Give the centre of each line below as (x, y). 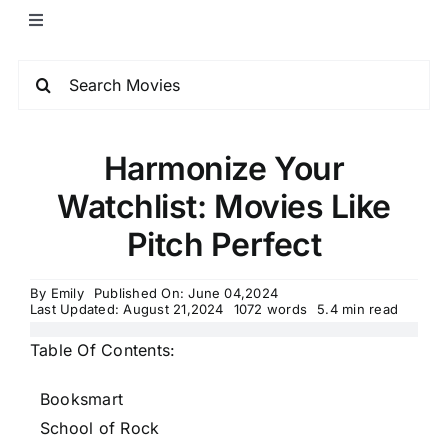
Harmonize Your (224, 168)
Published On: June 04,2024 (186, 293)
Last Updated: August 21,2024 (127, 309)
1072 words (270, 309)
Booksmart (82, 399)
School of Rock (100, 428)
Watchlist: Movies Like (224, 206)
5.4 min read (358, 309)
